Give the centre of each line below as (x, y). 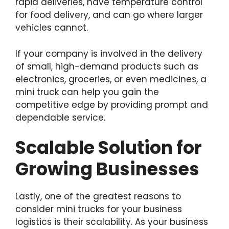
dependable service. (60, 117)
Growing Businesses (107, 169)
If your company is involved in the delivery (109, 53)
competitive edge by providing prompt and (112, 105)
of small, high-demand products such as (107, 66)
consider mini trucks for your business (99, 209)
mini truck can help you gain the (87, 92)
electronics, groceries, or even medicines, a (111, 79)
